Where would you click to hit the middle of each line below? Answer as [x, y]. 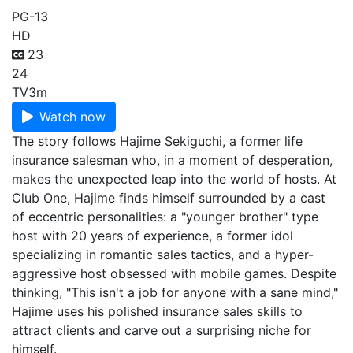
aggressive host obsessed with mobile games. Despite [174, 273]
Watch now [72, 117]
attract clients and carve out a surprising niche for [162, 330]
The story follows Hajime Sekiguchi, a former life [157, 141]
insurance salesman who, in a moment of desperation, [172, 160]
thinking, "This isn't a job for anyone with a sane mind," [175, 292]
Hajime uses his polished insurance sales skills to [157, 311]
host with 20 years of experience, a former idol [152, 236]
